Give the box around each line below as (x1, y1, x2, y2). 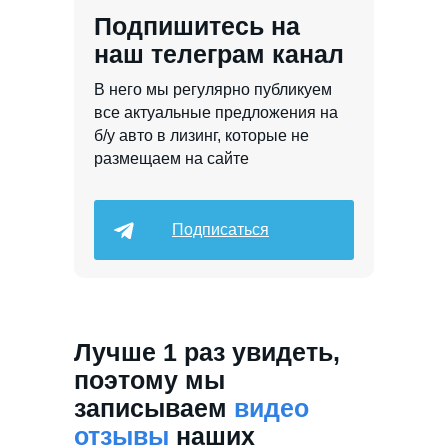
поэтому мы (74, 366, 225, 394)
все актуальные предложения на (94, 104, 338, 121)
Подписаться (172, 221, 269, 238)
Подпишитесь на (94, 12, 300, 40)
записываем (74, 394, 234, 422)
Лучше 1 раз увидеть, (74, 338, 340, 366)
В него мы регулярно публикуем (94, 81, 332, 98)
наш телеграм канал (94, 40, 344, 68)
